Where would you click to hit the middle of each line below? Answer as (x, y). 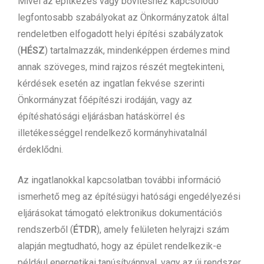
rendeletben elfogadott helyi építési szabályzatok (121, 34)
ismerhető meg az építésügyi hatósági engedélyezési (129, 196)
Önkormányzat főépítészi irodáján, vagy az (105, 100)
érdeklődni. (40, 149)
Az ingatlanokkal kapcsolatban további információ (119, 180)
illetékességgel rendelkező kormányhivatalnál (112, 133)
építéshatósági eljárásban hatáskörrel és (101, 116)
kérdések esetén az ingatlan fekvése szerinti (111, 83)
